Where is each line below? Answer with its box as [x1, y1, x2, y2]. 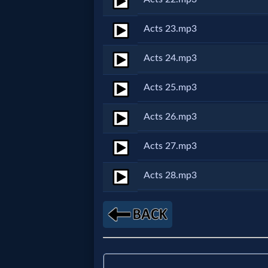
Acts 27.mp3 [144, 141, 197, 151]
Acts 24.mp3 [144, 53, 197, 63]
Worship [19, 242, 74, 257]
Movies [19, 22, 68, 36]
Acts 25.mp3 [144, 83, 197, 92]
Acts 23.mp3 [144, 24, 197, 33]
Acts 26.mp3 [144, 112, 197, 121]
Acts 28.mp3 [144, 170, 197, 180]
